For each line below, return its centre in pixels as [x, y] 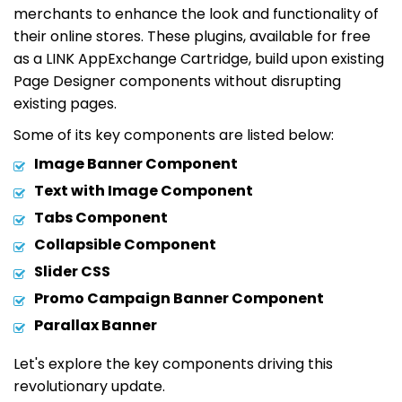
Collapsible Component [125, 244]
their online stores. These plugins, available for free [192, 36]
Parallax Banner [96, 325]
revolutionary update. [89, 386]
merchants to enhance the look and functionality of [196, 13]
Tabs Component [101, 217]
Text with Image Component [144, 190]
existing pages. [65, 103]
